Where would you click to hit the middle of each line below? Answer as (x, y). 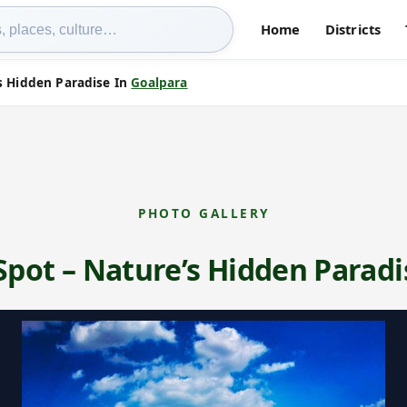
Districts (353, 29)
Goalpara (159, 83)
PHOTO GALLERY (203, 213)
